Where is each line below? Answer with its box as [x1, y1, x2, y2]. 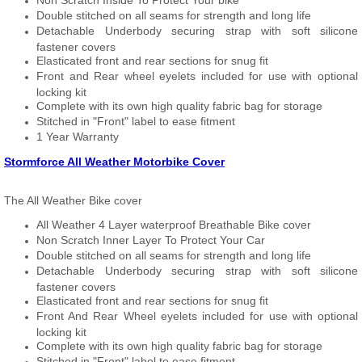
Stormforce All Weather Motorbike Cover [4, 155, 225, 168]
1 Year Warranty [36, 130, 119, 143]
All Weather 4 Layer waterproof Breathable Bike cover [36, 218, 311, 231]
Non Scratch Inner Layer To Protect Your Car [36, 234, 265, 246]
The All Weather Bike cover [4, 194, 142, 207]
